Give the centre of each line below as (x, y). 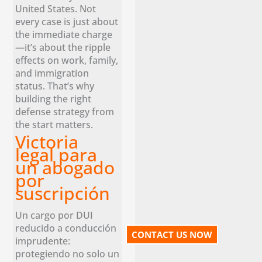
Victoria (47, 142)
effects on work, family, (67, 60)
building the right (54, 98)
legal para (56, 154)
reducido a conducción (66, 227)
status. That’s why (55, 85)
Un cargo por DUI (54, 215)
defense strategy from (65, 111)
